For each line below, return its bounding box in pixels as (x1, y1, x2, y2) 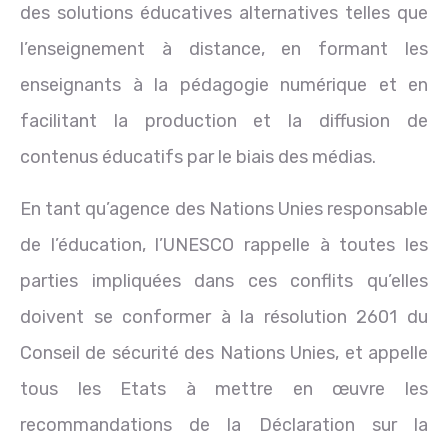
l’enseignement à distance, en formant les (20, 37, 428, 60)
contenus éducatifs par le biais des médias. (20, 145, 376, 168)
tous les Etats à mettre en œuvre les (20, 377, 428, 400)
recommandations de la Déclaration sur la (20, 413, 428, 436)
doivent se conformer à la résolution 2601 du (20, 305, 428, 328)
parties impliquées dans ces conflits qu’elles (20, 269, 428, 292)
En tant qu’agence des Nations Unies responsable (20, 197, 428, 220)
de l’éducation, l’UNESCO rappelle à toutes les (20, 233, 428, 256)
